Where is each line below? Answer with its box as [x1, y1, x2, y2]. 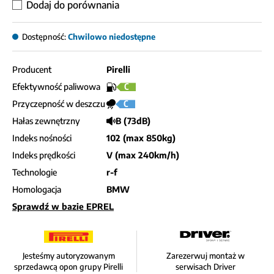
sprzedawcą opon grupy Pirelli [14, 262, 123, 272]
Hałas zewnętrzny [12, 116, 80, 127]
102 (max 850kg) [106, 133, 176, 144]
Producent [12, 64, 51, 75]
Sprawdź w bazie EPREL [12, 201, 114, 212]
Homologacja [12, 184, 61, 195]
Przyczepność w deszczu [12, 98, 105, 109]
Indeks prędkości [12, 150, 75, 161]
